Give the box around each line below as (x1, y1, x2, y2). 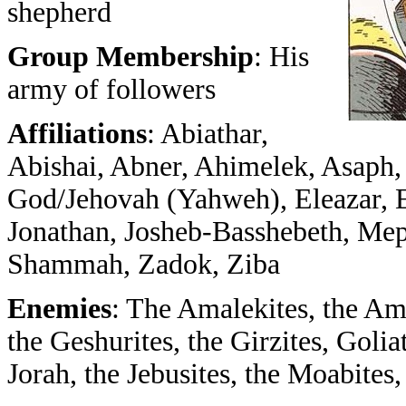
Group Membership (7, 41, 254, 72)
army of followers (7, 73, 216, 105)
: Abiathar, (147, 118, 268, 150)
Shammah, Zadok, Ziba (7, 248, 280, 280)
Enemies (7, 293, 111, 324)
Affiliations (7, 118, 147, 150)
